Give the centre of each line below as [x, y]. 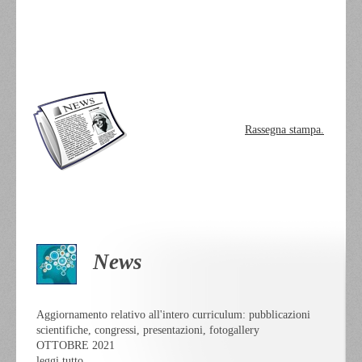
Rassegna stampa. [284, 129]
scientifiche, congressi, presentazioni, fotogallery [148, 330]
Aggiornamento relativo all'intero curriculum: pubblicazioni [173, 314]
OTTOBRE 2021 [76, 345]
